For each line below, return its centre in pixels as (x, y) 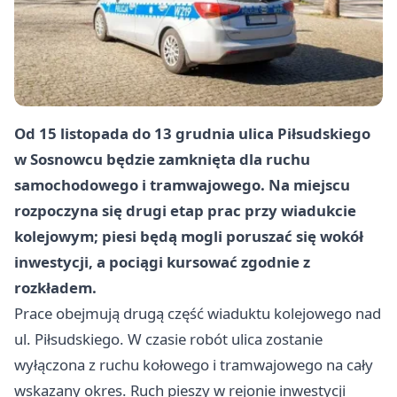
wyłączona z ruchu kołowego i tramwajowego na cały (194, 365)
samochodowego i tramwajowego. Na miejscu (182, 185)
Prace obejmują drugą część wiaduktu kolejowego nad (198, 314)
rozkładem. (55, 288)
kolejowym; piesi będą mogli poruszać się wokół (189, 237)
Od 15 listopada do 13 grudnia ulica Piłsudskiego (192, 134)
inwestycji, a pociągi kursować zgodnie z (162, 262)
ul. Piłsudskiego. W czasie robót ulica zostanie (168, 339)
